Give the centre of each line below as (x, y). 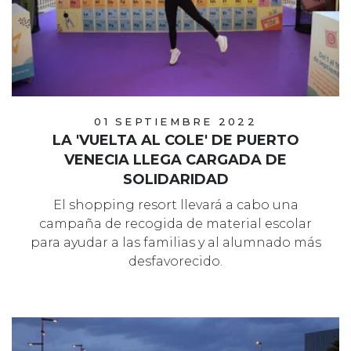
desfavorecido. (175, 261)
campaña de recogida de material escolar (175, 223)
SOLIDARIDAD (175, 179)
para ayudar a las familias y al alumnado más (175, 242)
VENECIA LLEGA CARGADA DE (175, 159)
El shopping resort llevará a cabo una (175, 204)
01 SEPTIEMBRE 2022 (175, 121)
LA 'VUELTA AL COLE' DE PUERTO (175, 140)
